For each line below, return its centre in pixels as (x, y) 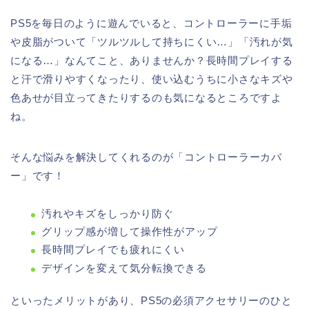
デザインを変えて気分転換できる (124, 268)
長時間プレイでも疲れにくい (113, 250)
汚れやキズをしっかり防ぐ (108, 213)
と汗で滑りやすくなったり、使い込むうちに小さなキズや (152, 79)
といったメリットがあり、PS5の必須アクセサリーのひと (151, 301)
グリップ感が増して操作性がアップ (130, 232)
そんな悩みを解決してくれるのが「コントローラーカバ (146, 157)
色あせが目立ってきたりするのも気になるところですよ (146, 97)
